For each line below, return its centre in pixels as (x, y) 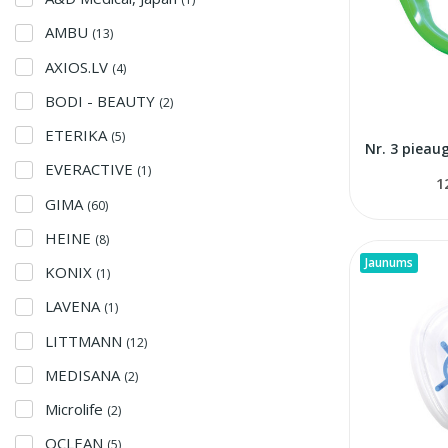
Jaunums (388, 262)
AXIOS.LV (78, 66)
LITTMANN (85, 340)
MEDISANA (84, 374)
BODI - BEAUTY (102, 100)
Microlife (76, 409)
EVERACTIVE (91, 169)
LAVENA (74, 306)
